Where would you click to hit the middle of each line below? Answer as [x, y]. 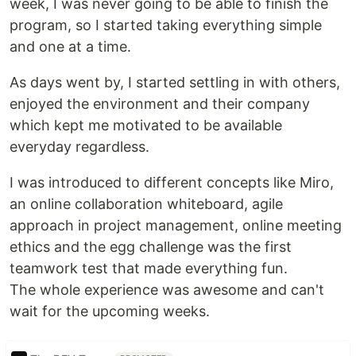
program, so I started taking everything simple [166, 25]
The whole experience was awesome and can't [167, 289]
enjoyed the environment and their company [160, 103]
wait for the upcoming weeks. [110, 311]
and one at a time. [70, 46]
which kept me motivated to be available [146, 125]
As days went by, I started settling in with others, [175, 82]
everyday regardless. [79, 146]
